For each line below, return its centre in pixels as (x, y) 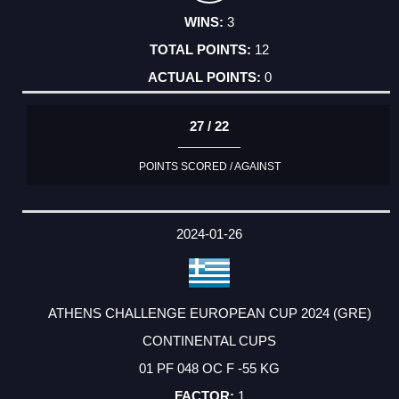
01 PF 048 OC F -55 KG (209, 368)
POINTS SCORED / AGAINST (209, 166)
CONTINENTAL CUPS (209, 340)
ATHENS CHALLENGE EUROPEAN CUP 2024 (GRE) (209, 313)
